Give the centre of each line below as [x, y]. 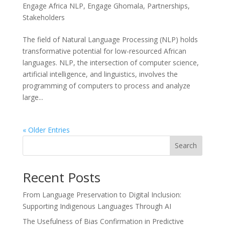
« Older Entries [46, 130]
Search [186, 146]
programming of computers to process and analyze [106, 85]
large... [33, 97]
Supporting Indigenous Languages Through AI [97, 206]
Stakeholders [43, 17]
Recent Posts [61, 177]
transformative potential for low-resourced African [104, 51]
